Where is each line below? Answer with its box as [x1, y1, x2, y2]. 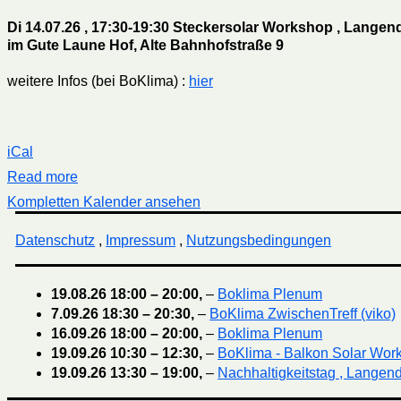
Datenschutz [15, 232, 96, 248]
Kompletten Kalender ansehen [7, 193, 200, 209]
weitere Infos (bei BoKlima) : [7, 73, 189, 90]
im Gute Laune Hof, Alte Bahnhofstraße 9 [7, 38, 284, 54]
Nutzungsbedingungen [186, 232, 332, 248]
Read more [7, 168, 78, 184]
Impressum [106, 232, 176, 248]
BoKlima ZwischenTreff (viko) [209, 305, 397, 321]
